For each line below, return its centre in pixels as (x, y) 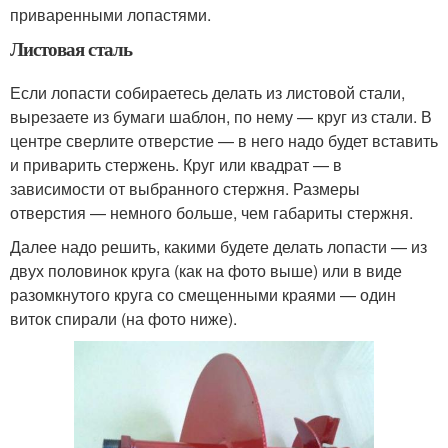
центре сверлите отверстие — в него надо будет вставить (224, 140)
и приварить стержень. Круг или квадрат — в (176, 164)
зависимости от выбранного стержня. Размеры (185, 188)
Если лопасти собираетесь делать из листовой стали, (207, 92)
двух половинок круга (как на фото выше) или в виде (206, 270)
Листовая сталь (71, 48)
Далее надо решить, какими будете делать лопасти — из (218, 246)
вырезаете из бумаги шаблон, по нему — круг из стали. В (221, 116)
